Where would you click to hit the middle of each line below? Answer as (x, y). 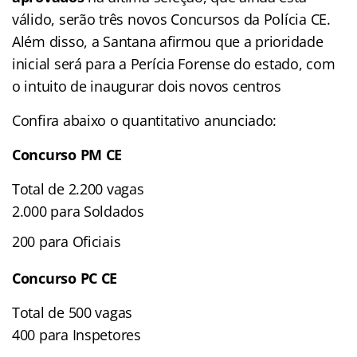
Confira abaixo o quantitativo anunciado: (145, 120)
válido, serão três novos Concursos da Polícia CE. (171, 19)
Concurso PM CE (67, 154)
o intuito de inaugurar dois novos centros (147, 86)
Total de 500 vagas (73, 312)
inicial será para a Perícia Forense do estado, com (174, 63)
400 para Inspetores (76, 334)
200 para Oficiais (67, 241)
